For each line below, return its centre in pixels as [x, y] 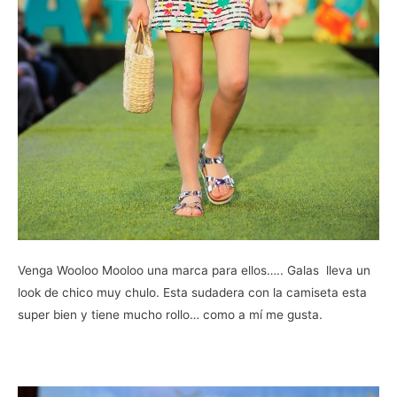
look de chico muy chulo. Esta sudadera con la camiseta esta [192, 292]
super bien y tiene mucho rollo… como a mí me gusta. [170, 314]
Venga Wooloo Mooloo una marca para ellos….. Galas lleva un [194, 270]
